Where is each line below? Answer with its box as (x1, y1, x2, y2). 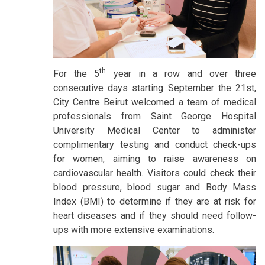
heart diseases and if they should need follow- (53, 209, 256, 221)
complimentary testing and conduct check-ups (53, 138, 256, 150)
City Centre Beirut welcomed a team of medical (53, 96, 256, 108)
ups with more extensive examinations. (53, 224, 214, 235)
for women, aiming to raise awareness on (53, 153, 256, 164)
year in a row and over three (106, 67, 257, 79)
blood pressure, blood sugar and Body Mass (53, 181, 256, 193)
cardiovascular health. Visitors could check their (53, 167, 256, 179)
